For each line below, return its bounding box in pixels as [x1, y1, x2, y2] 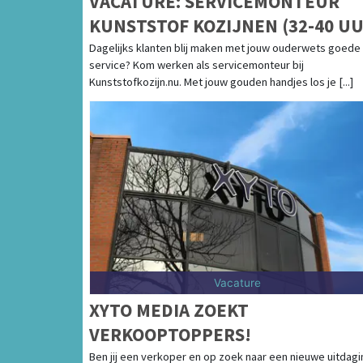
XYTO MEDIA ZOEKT [89, 297, 249, 322]
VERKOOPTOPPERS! [89, 322, 251, 346]
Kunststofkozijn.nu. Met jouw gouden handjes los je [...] [89, 74, 353, 89]
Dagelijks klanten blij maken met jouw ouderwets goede [89, 40, 361, 55]
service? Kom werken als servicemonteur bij [89, 57, 304, 72]
